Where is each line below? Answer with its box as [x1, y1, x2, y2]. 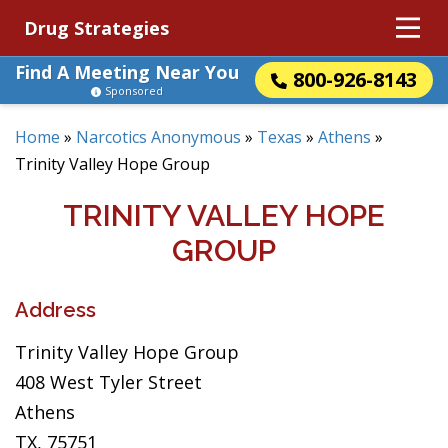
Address [15, 298, 96, 322]
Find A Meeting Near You [15, 60, 239, 84]
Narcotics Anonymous [76, 126, 241, 148]
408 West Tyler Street [15, 370, 202, 394]
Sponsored [105, 83, 163, 98]
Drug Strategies [24, 16, 169, 40]
